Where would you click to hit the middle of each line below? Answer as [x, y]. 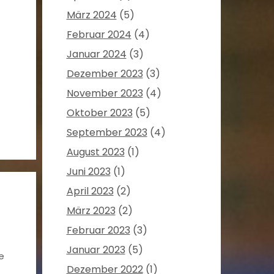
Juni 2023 [88, 172]
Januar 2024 [96, 54]
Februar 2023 [98, 231]
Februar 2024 [99, 35]
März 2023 [91, 211]
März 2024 [91, 15]
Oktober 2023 [99, 113]
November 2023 [105, 94]
